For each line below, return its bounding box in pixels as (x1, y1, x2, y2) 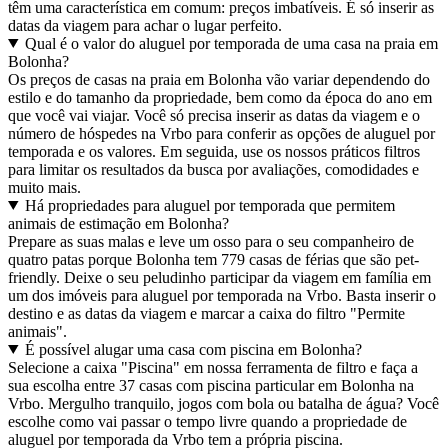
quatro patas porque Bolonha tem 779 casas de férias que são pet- (8, 250, 419, 268)
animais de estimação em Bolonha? (8, 214, 229, 232)
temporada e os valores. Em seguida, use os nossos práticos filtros (8, 142, 420, 160)
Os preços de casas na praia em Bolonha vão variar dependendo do (8, 70, 430, 88)
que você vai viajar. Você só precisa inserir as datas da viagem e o (8, 106, 420, 124)
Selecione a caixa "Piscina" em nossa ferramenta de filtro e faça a (8, 358, 418, 376)
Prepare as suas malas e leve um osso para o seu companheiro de (8, 232, 414, 250)
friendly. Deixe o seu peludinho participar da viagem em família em (8, 268, 431, 286)
